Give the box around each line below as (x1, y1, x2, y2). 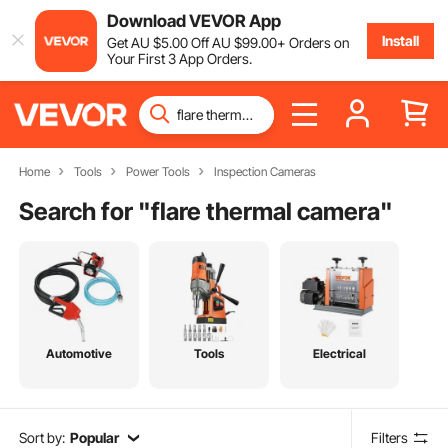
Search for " (19, 196, 152, 226)
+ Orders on (276, 33, 350, 51)
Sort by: (19, 428, 66, 446)
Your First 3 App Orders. (106, 49, 252, 67)
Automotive (45, 346, 112, 362)
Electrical (312, 346, 366, 362)
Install (381, 31, 419, 49)
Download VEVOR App (106, 10, 281, 31)
